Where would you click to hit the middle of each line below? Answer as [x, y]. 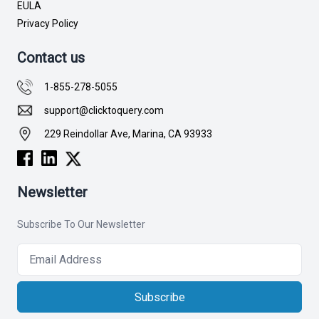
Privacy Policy [48, 23]
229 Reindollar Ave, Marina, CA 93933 [128, 134]
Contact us [51, 58]
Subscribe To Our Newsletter [81, 225]
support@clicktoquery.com [104, 110]
